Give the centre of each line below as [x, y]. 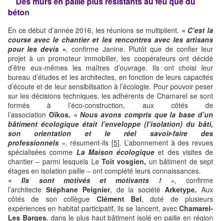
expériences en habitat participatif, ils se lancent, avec [93, 208]
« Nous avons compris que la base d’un [143, 115]
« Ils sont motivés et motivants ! [89, 180]
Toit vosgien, [124, 162]
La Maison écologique [115, 152]
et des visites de [184, 152]
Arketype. [181, 190]
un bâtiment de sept [180, 162]
